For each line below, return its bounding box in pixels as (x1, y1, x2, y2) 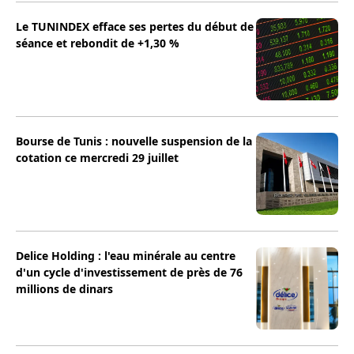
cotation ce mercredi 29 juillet (16, 150, 179, 166)
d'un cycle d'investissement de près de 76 (16, 265, 243, 281)
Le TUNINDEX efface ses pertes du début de (16, 19, 254, 35)
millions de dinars (16, 281, 113, 297)
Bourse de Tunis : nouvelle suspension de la (16, 134, 252, 149)
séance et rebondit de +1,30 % (16, 36, 179, 51)
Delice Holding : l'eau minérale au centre (16, 248, 235, 264)
